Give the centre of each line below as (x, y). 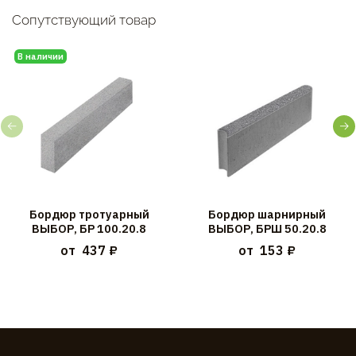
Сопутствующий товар (84, 20)
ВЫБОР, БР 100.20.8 (89, 229)
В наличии (40, 56)
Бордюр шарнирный (267, 215)
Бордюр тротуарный (89, 215)
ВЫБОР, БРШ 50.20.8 (267, 229)
